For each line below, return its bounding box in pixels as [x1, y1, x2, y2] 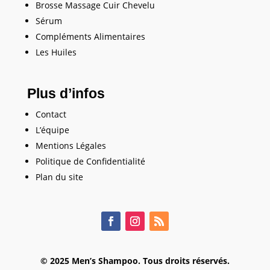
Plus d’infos [27, 86, 105, 102]
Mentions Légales [35, 140, 106, 152]
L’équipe [35, 124, 69, 136]
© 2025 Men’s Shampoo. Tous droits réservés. [40, 255, 230, 267]
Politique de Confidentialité [35, 155, 145, 168]
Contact [35, 108, 66, 121]
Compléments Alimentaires [35, 31, 145, 43]
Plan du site [35, 171, 83, 183]
